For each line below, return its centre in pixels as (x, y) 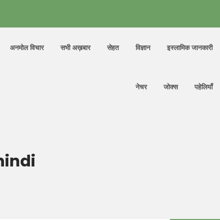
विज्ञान (143, 47)
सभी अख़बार (75, 47)
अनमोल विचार (27, 47)
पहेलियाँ (204, 87)
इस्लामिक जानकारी (190, 47)
